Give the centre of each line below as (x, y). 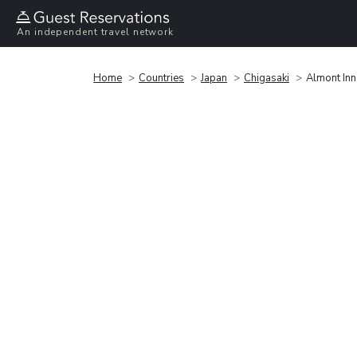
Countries (161, 78)
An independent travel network (96, 32)
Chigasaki (267, 78)
